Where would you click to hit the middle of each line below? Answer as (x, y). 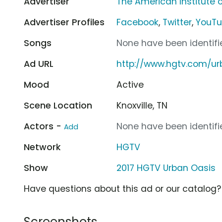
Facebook (138, 22)
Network (42, 147)
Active (130, 84)
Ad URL (39, 64)
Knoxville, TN (142, 105)
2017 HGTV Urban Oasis (166, 168)
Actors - (44, 126)
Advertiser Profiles (64, 22)
